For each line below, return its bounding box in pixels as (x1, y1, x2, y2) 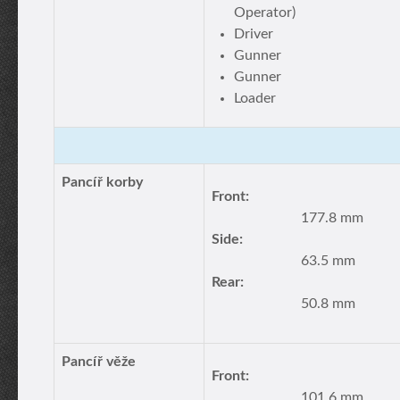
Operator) (234, 5, 296, 20)
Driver (234, 27, 273, 41)
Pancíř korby (62, 175, 143, 189)
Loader (234, 91, 276, 105)
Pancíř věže (62, 354, 136, 369)
